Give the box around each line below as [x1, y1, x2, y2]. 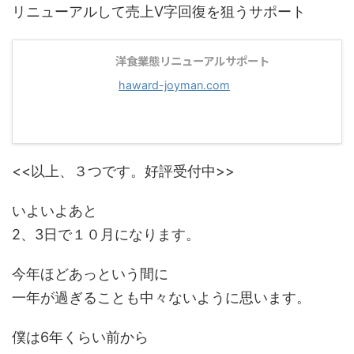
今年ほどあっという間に [12, 265, 168, 282]
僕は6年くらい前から [12, 329, 149, 345]
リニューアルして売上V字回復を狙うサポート [12, 3, 306, 20]
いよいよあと [12, 202, 97, 219]
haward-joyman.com [119, 78, 230, 92]
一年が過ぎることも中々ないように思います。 [12, 289, 311, 306]
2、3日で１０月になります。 [12, 226, 200, 243]
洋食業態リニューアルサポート [115, 52, 269, 69]
